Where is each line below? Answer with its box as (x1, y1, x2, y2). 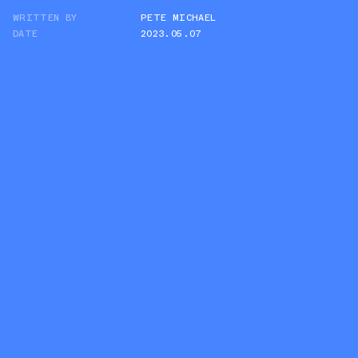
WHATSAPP (166, 34, 208, 46)
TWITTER (166, 13, 202, 25)
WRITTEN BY (13, 10, 78, 25)
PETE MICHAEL (141, 10, 217, 25)
